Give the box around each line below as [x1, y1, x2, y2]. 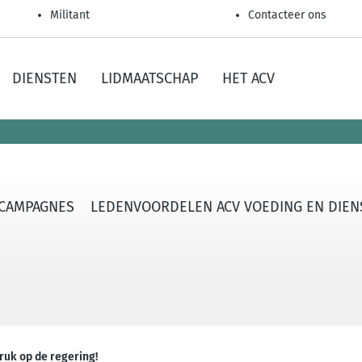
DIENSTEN [12, 69, 77, 87]
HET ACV [222, 69, 275, 87]
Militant [50, 8, 90, 22]
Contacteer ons [248, 8, 326, 22]
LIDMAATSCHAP [101, 69, 198, 87]
